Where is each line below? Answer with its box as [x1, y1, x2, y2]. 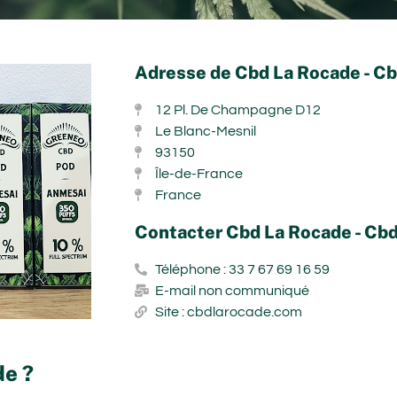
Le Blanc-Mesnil [154, 123, 256, 138]
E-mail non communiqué [154, 283, 309, 298]
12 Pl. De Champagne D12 [154, 102, 321, 117]
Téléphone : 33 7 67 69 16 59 [154, 261, 330, 276]
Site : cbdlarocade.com [154, 304, 302, 319]
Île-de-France [154, 166, 243, 181]
